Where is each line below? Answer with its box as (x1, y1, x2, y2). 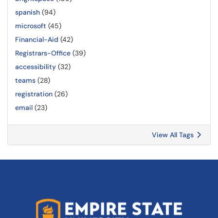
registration (15, 90, 53, 98)
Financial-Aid (15, 35, 58, 44)
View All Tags (152, 130, 196, 139)
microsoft (15, 21, 46, 30)
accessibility (15, 62, 56, 71)
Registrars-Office (15, 49, 71, 57)
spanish (15, 8, 40, 17)
